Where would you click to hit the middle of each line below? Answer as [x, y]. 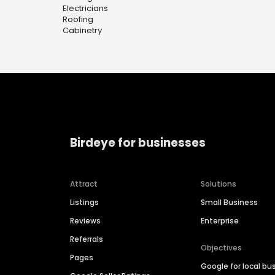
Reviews [85, 221]
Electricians [85, 8]
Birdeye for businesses [138, 142]
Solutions [219, 184]
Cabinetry [82, 30]
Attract [84, 184]
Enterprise [220, 221]
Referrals [87, 239]
